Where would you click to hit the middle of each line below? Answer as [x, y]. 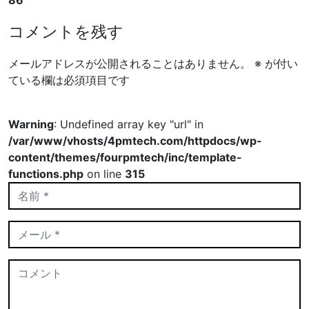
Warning [31, 124]
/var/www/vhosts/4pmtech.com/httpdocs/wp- [135, 140]
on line [104, 173]
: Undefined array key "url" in [129, 124]
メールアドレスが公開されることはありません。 [130, 63]
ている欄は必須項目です [69, 80]
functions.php [46, 173]
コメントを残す [66, 31]
